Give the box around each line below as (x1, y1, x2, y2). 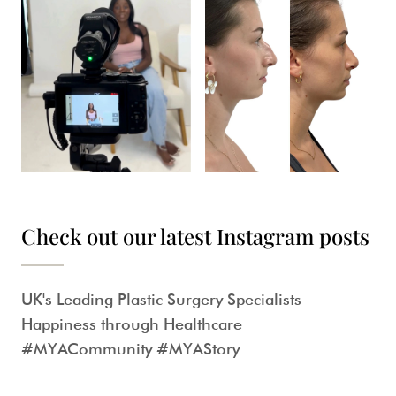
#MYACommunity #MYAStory (21, 339, 240, 358)
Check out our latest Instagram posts (21, 221, 369, 250)
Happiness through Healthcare (21, 314, 242, 333)
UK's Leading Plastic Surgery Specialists (21, 289, 301, 308)
